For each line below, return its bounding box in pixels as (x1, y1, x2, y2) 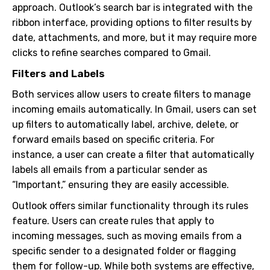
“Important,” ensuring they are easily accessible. (12, 179, 229, 190)
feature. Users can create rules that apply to (12, 215, 214, 227)
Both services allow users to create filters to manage (12, 89, 251, 100)
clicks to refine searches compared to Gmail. (12, 47, 211, 58)
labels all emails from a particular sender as (12, 164, 207, 175)
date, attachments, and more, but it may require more (12, 32, 257, 43)
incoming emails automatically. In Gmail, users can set (12, 104, 257, 115)
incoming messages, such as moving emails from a (12, 230, 242, 242)
